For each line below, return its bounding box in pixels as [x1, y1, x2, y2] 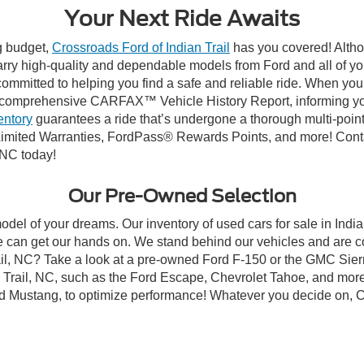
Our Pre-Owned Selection [67, 184, 297, 206]
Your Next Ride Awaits [64, 5, 300, 31]
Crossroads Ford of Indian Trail [52, 40, 230, 54]
